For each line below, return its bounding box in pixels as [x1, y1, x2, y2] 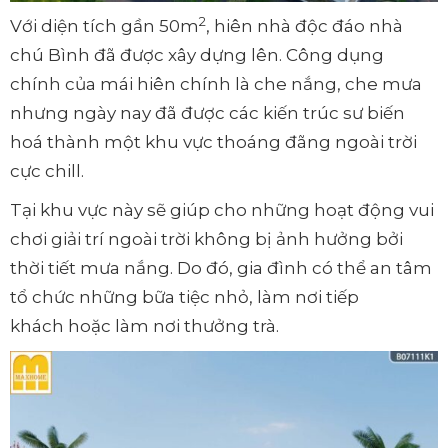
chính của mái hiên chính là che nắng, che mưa [10, 74, 422, 95]
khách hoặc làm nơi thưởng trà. [10, 316, 279, 337]
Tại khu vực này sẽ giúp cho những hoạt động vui [10, 200, 434, 221]
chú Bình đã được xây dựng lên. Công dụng [10, 45, 384, 66]
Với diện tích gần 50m [10, 16, 199, 37]
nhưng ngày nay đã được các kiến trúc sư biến [10, 103, 405, 124]
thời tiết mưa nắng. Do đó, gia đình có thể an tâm [10, 258, 432, 279]
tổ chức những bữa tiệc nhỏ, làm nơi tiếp [10, 287, 359, 308]
